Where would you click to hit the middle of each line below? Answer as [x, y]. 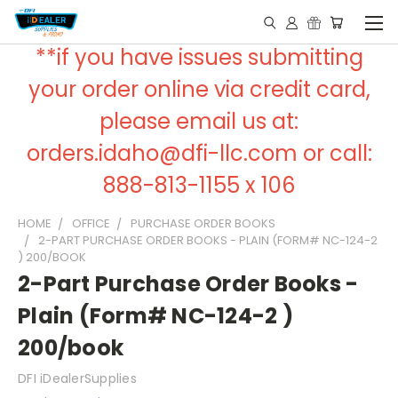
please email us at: [199, 121]
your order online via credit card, [199, 89]
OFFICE [91, 223]
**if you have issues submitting [199, 57]
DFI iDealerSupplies [77, 378]
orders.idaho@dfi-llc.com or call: [199, 153]
